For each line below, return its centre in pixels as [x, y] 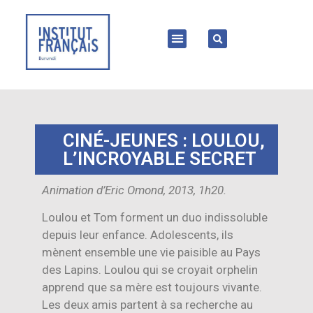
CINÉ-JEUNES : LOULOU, [164, 140]
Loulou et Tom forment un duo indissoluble [155, 218]
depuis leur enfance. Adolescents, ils [138, 235]
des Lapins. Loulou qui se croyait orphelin [150, 270]
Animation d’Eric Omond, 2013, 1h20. [134, 190]
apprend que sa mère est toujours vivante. [152, 287]
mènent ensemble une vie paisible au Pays [151, 253]
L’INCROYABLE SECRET [160, 159]
